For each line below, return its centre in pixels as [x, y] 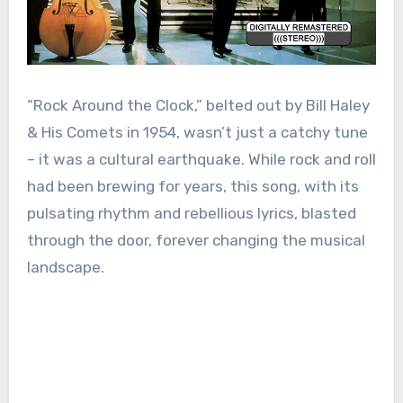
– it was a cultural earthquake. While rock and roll [201, 159]
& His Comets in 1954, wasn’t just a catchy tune [197, 132]
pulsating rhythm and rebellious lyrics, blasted [191, 213]
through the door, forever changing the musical [196, 240]
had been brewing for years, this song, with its [193, 186]
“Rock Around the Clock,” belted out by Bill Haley [198, 105]
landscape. [65, 267]
